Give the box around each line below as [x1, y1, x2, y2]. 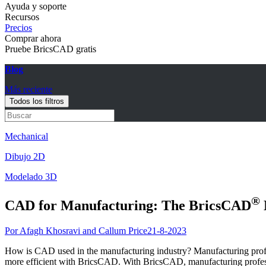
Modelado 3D [5, 172, 57, 182]
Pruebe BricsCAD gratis [5, 44, 96, 54]
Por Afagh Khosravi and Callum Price [5, 225, 147, 236]
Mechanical [5, 131, 48, 141]
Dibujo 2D [5, 151, 45, 161]
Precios [5, 23, 32, 33]
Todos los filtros [9, 97, 64, 106]
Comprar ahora [5, 33, 61, 43]
